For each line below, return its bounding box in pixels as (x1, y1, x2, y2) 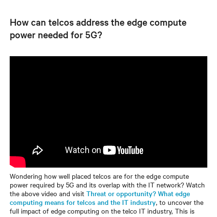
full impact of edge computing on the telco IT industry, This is (10, 205, 195, 216)
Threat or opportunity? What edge (86, 188, 190, 198)
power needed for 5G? (10, 28, 102, 41)
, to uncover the (156, 197, 203, 207)
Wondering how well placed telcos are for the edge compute (10, 170, 189, 181)
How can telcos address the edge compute (10, 15, 186, 28)
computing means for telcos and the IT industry (10, 197, 156, 207)
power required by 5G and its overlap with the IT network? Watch (10, 179, 205, 189)
